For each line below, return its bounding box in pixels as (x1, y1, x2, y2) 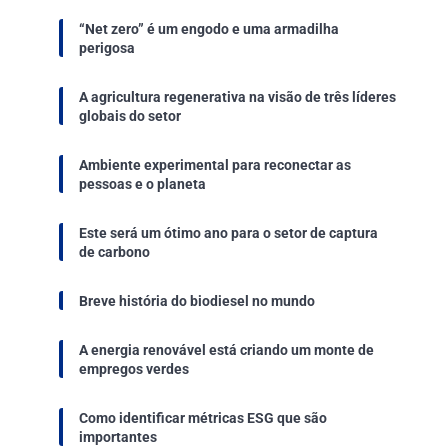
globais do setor (79, 107, 182, 124)
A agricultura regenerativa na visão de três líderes (79, 88, 397, 105)
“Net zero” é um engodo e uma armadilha (79, 20, 340, 37)
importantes (79, 428, 158, 445)
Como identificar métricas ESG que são (79, 409, 328, 426)
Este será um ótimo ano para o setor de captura (79, 224, 379, 241)
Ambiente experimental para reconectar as (79, 156, 352, 173)
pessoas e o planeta (79, 175, 207, 192)
